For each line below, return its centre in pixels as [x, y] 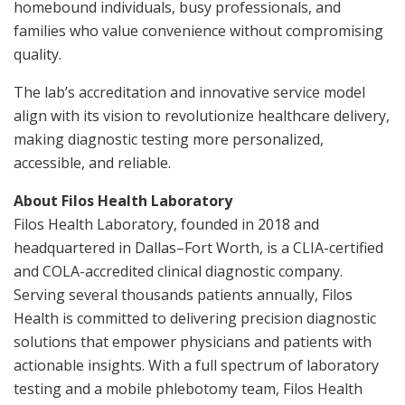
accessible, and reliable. [92, 162]
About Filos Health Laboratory [123, 200]
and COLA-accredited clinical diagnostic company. [178, 271]
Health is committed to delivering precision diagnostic [195, 318]
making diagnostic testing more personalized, [169, 139]
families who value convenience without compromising [198, 30]
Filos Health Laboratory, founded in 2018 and [166, 224]
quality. [38, 54]
